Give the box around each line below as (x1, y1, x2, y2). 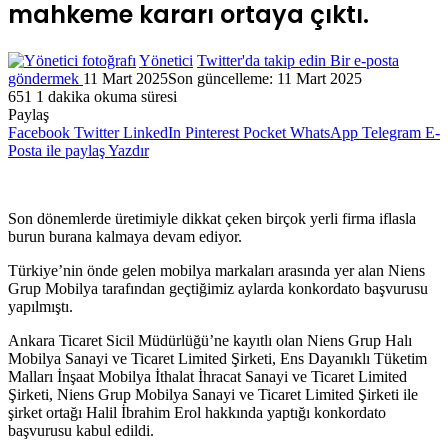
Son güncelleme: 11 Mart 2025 (168, 69, 362, 87)
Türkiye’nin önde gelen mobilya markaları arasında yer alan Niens (8, 261, 425, 279)
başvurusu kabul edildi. (8, 421, 154, 439)
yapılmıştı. (8, 297, 73, 315)
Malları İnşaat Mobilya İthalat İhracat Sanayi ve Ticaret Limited (8, 367, 407, 385)
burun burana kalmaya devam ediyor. (8, 227, 242, 245)
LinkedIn (123, 123, 181, 141)
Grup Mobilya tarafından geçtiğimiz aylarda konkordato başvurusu (8, 279, 428, 297)
